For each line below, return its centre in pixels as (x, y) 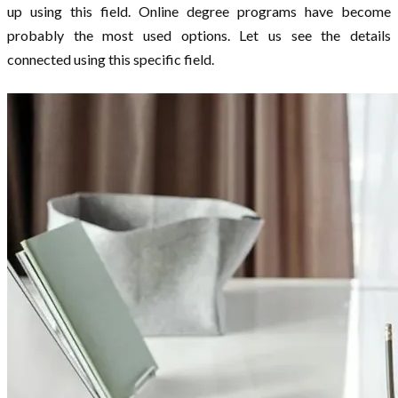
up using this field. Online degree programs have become (199, 11)
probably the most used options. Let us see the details (199, 35)
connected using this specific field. (111, 59)
